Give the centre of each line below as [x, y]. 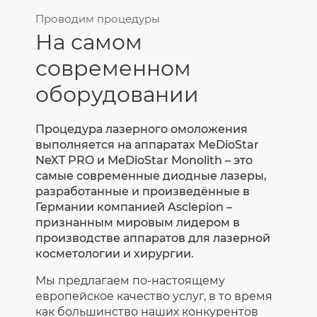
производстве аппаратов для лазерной [153, 238]
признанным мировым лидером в [138, 222]
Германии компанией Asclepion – [134, 207]
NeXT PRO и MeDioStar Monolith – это [144, 160]
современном [113, 68]
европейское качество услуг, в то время [154, 296]
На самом [89, 42]
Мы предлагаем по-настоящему [130, 280]
